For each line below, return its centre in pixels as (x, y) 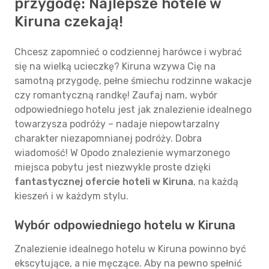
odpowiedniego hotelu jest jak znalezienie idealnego (133, 110)
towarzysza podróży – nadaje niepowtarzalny (117, 124)
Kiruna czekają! (69, 22)
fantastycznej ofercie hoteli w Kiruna (104, 182)
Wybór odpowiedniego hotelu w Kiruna (125, 225)
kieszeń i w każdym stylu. (71, 196)
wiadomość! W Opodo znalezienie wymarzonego (122, 153)
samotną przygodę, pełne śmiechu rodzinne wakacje (133, 81)
